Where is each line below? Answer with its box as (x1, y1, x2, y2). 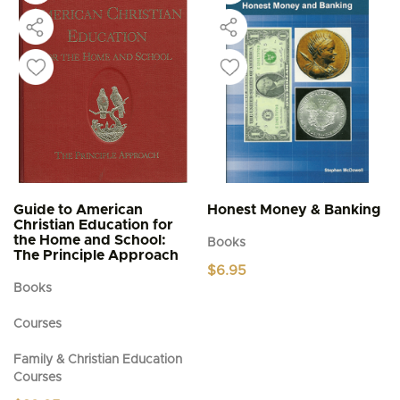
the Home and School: (13, 233, 166, 247)
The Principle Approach (13, 248, 179, 262)
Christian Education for (13, 218, 173, 232)
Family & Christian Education (13, 354, 182, 366)
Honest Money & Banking (207, 203, 381, 217)
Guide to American (13, 203, 143, 217)
